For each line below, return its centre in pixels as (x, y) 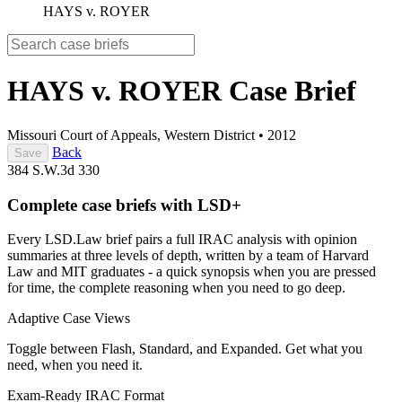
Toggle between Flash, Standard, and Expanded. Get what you (185, 349)
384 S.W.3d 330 (53, 170)
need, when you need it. (75, 365)
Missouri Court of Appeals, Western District (131, 135)
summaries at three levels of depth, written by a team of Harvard (188, 256)
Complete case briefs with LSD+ (124, 205)
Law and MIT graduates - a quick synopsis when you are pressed (192, 272)
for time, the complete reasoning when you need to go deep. (176, 288)
